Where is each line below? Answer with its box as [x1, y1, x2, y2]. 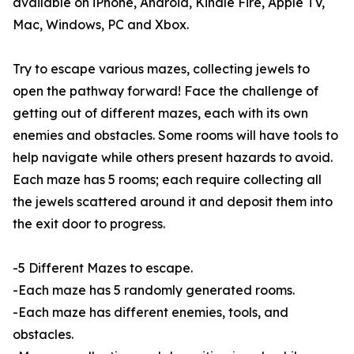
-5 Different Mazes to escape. [13, 260, 193, 276]
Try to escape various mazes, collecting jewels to [13, 61, 310, 77]
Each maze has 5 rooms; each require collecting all [13, 171, 322, 187]
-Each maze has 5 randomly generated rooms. [13, 282, 295, 298]
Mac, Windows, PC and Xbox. [13, 17, 189, 32]
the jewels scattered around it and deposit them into [13, 194, 333, 209]
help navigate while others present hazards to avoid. [13, 149, 333, 165]
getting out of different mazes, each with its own [13, 105, 308, 121]
